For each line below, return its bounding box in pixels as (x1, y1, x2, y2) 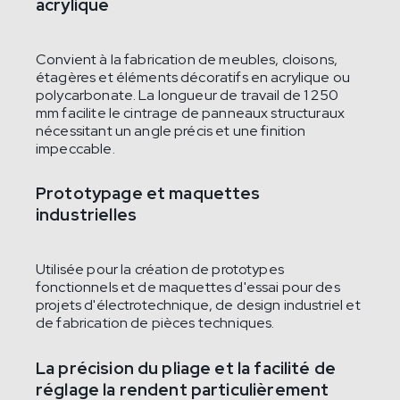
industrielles (36, 204, 137, 227)
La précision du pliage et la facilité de (36, 356, 337, 379)
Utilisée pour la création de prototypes (36, 260, 284, 279)
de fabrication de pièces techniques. (36, 313, 275, 333)
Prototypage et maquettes (36, 182, 261, 205)
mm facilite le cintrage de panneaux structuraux (36, 103, 346, 122)
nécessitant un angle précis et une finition (36, 121, 306, 140)
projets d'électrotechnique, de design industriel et (36, 296, 361, 315)
